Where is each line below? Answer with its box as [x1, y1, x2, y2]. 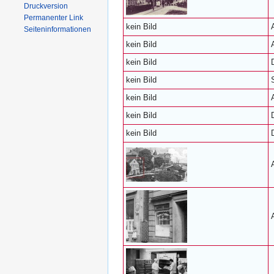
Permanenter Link [24, 13, 84, 22]
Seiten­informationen [24, 25, 92, 34]
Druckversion [24, 2, 68, 10]
